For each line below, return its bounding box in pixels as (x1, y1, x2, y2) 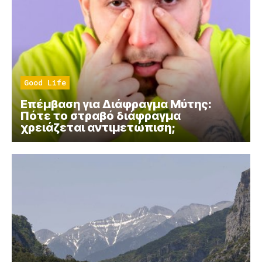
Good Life (24, 77, 66, 88)
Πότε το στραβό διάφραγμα (20, 109, 181, 123)
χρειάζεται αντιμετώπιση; (20, 120, 175, 135)
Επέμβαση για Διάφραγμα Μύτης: (20, 97, 212, 112)
